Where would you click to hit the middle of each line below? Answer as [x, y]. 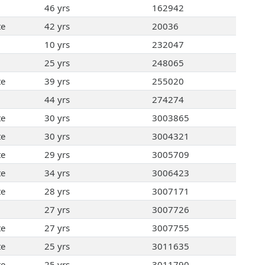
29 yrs [57, 155]
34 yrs [57, 173]
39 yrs [57, 81]
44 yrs [57, 100]
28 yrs [57, 191]
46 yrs [57, 8]
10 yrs [57, 45]
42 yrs [57, 26]
